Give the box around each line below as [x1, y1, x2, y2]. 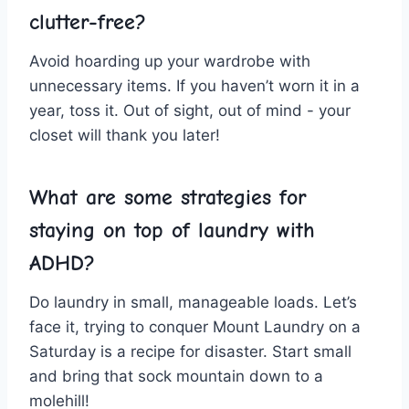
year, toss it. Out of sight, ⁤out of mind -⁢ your [29, 101, 351, 121]
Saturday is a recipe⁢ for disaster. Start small [29, 342, 351, 362]
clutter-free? [29, 9, 146, 36]
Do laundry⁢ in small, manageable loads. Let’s [29, 293, 357, 312]
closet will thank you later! [29, 126, 220, 145]
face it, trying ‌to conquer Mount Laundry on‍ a [29, 318, 361, 337]
